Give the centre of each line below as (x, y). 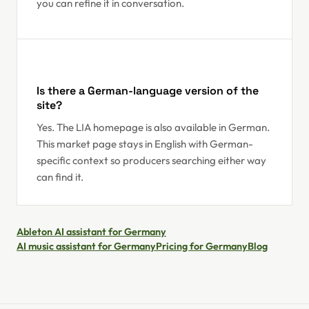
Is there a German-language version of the (148, 91)
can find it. (60, 177)
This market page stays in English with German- (145, 144)
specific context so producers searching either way (151, 160)
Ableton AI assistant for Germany (91, 232)
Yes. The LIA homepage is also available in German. (153, 127)
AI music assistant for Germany (86, 246)
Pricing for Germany (202, 246)
